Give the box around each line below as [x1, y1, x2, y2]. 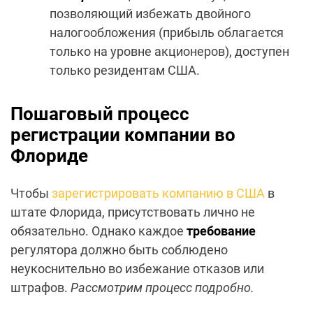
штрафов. [10, 280, 71, 296]
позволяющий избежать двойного [50, 6, 251, 22]
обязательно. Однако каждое [10, 224, 187, 239]
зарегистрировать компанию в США [52, 186, 265, 201]
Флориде [10, 145, 88, 167]
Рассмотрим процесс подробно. [71, 280, 254, 296]
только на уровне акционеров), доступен [50, 44, 289, 59]
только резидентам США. [50, 63, 200, 78]
